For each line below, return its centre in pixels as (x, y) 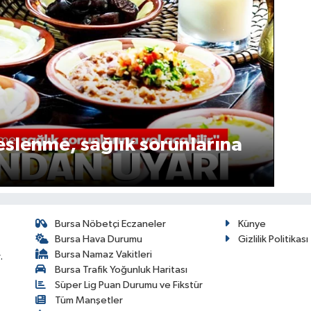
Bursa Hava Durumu (99, 239)
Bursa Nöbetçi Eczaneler (111, 224)
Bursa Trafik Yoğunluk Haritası (121, 270)
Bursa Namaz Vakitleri (104, 255)
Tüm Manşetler (89, 301)
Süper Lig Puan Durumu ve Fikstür (129, 285)
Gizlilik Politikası (274, 239)
